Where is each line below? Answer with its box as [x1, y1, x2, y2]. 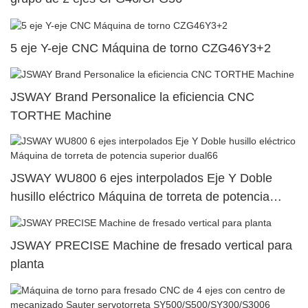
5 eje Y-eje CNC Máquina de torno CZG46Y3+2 [10, 41, 271, 55]
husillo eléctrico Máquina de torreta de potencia [10, 190, 269, 204]
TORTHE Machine [10, 108, 111, 122]
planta [10, 257, 44, 272]
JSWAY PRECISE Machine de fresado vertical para [10, 239, 292, 253]
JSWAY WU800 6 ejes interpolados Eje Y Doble [10, 171, 272, 186]
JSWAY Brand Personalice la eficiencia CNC [10, 89, 254, 104]
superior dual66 [10, 208, 96, 223]
